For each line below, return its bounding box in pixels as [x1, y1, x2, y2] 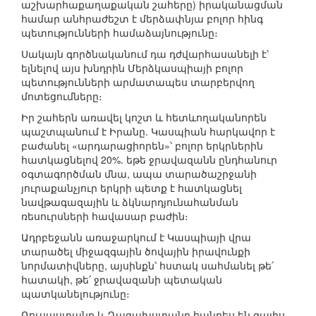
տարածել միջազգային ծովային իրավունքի [21, 244, 250, 259]
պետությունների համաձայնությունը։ [21, 25, 218, 40]
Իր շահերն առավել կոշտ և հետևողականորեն [21, 110, 267, 125]
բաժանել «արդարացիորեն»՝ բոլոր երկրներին [21, 138, 263, 153]
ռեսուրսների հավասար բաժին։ [21, 209, 188, 224]
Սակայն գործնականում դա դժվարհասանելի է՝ [21, 47, 269, 61]
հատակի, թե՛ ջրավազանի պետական [21, 272, 222, 287]
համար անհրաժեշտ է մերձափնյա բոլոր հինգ [21, 11, 263, 26]
